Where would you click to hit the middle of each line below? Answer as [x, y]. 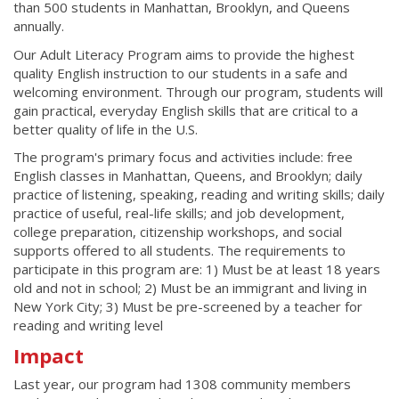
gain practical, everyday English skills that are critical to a [186, 110]
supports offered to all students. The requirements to [179, 251]
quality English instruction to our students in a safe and [180, 73]
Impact [49, 355]
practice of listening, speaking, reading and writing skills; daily [199, 195]
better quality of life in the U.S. [106, 129]
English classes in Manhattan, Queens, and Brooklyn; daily [188, 176]
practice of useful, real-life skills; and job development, [179, 213]
